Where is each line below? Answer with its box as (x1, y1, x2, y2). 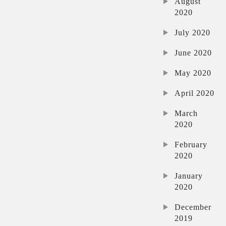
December (175, 202, 212, 211)
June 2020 (175, 48, 212, 57)
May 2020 (175, 68, 212, 77)
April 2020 (175, 88, 215, 97)
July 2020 (175, 28, 211, 37)
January (175, 171, 203, 180)
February (175, 140, 208, 149)
